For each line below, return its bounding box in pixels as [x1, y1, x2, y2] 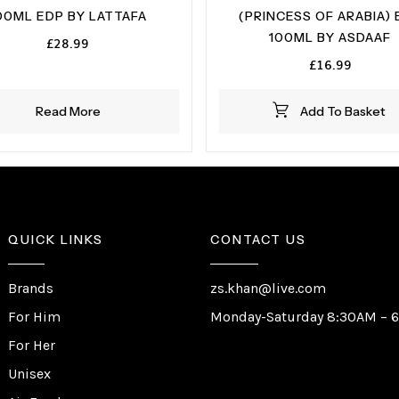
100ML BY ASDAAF [269, 29, 392, 46]
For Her [7, 336, 55, 354]
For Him [7, 307, 61, 325]
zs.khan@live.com [209, 279, 326, 297]
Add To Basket [299, 103, 386, 120]
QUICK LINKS [7, 231, 103, 248]
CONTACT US [209, 231, 306, 248]
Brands [7, 279, 53, 297]
